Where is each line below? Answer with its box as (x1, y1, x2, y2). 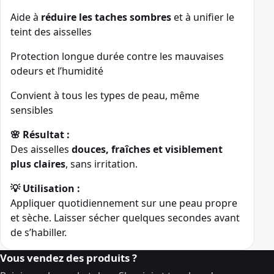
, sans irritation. (65, 157, 138, 171)
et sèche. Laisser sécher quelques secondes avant (10, 211, 240, 225)
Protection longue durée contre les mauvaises (10, 50, 224, 64)
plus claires (10, 157, 65, 171)
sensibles (10, 103, 53, 117)
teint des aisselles (10, 25, 92, 39)
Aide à (10, 10, 41, 24)
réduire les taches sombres (41, 10, 171, 24)
